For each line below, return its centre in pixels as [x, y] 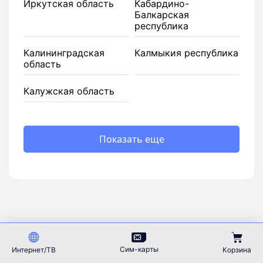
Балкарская [162, 15]
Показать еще [131, 139]
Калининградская [64, 53]
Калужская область [69, 91]
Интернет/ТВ [34, 250]
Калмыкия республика [186, 53]
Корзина [237, 250]
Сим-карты [139, 249]
